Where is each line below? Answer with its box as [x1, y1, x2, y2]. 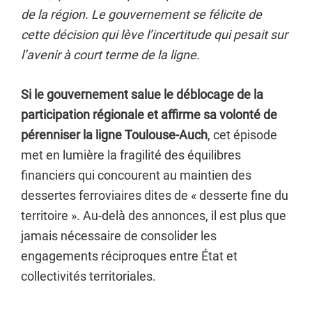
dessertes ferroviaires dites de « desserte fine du [21, 188, 288, 203]
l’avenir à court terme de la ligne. [21, 47, 200, 62]
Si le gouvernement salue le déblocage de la [21, 87, 263, 102]
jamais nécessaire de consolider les [21, 228, 217, 243]
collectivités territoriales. [21, 269, 156, 283]
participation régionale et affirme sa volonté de [21, 107, 277, 122]
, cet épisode [208, 127, 277, 142]
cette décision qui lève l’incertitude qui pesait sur [21, 27, 288, 42]
